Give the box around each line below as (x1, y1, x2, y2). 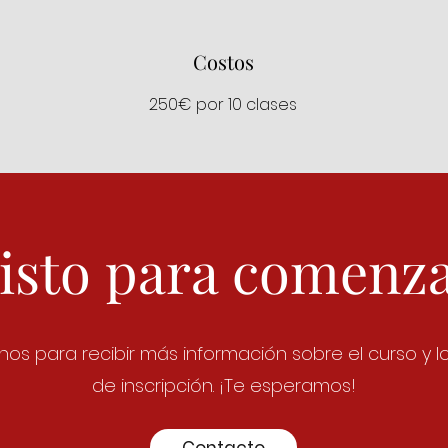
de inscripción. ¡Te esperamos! (91, 373, 356, 398)
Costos (192, 48, 254, 75)
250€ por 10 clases (149, 93, 297, 116)
